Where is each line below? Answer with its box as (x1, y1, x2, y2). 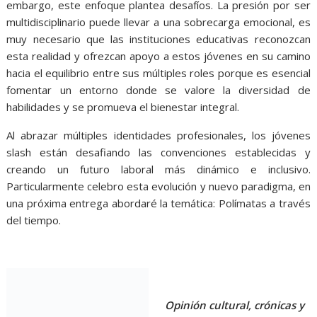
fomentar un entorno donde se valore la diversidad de (6, 82, 311, 97)
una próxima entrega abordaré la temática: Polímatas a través (6, 195, 311, 210)
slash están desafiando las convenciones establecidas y (6, 144, 311, 159)
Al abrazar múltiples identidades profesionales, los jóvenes (6, 127, 311, 142)
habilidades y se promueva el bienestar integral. (6, 99, 240, 114)
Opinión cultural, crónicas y (164, 297, 304, 312)
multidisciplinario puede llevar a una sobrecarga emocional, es (6, 14, 311, 29)
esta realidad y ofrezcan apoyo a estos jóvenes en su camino (6, 48, 311, 63)
